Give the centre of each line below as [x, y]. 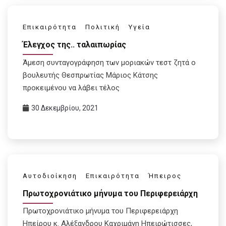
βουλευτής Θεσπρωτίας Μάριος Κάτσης [90, 75]
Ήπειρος [165, 176]
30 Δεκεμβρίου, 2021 [65, 108]
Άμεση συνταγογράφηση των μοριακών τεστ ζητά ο [109, 62]
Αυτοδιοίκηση [50, 176]
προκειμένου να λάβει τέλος [71, 88]
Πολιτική [103, 27]
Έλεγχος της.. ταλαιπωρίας [74, 45]
